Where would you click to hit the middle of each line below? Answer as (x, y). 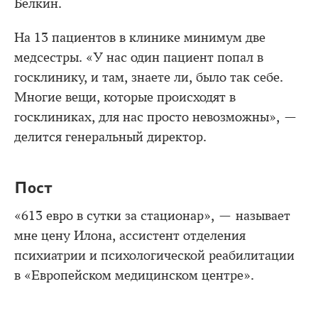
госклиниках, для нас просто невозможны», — (156, 117)
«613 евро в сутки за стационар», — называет (152, 216)
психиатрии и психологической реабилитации (154, 256)
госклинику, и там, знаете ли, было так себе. (149, 78)
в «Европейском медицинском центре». (134, 276)
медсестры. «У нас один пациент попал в (139, 58)
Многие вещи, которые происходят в (125, 98)
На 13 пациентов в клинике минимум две (140, 38)
